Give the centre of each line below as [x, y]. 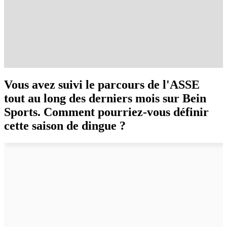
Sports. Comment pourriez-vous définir [106, 112]
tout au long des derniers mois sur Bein [105, 98]
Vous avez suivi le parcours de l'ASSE [102, 84]
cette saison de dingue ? [65, 125]
